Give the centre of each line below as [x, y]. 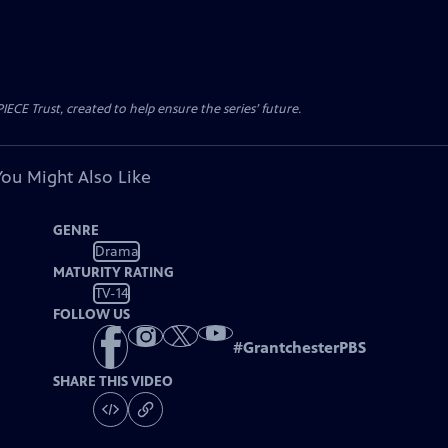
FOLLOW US [92, 314]
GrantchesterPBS [305, 348]
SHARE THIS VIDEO [113, 382]
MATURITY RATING [114, 272]
